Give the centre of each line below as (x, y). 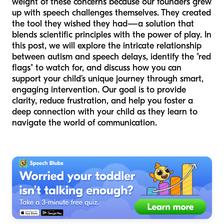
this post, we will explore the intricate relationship (107, 46)
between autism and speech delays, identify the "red (111, 57)
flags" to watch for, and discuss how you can (97, 68)
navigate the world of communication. (84, 123)
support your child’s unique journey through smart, (108, 79)
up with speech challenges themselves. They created (111, 13)
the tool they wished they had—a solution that (103, 24)
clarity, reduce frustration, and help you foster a (102, 101)
